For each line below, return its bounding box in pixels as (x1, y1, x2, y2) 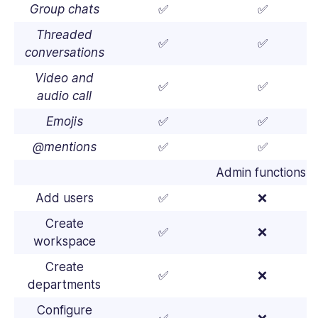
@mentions (32, 140, 97, 155)
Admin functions (216, 165, 309, 180)
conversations (24, 45, 104, 60)
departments (28, 278, 101, 292)
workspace (33, 234, 96, 249)
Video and (35, 71, 94, 86)
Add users (35, 191, 94, 206)
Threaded (36, 28, 92, 43)
